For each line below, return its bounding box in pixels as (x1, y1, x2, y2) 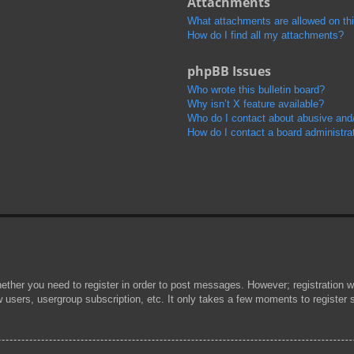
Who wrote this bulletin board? (186, 83, 325, 96)
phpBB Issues (186, 62, 271, 80)
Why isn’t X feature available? (186, 97, 324, 110)
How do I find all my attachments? (186, 28, 344, 41)
